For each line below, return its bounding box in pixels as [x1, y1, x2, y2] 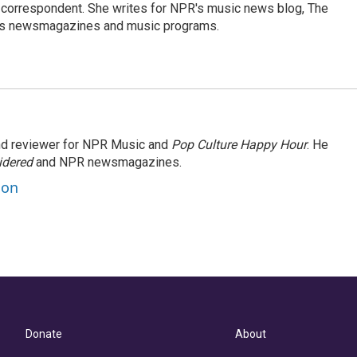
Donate [25, 328, 62, 340]
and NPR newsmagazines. [33, 155, 182, 170]
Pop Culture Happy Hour [171, 137, 307, 152]
